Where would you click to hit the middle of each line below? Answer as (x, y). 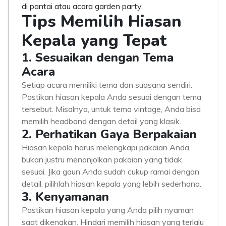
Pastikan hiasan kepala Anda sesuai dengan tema (111, 97)
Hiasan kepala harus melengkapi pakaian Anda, (106, 147)
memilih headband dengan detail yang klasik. (101, 121)
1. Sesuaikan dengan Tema (98, 58)
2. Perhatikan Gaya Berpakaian (109, 134)
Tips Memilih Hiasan (102, 21)
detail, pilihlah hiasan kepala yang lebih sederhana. (111, 184)
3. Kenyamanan (65, 197)
